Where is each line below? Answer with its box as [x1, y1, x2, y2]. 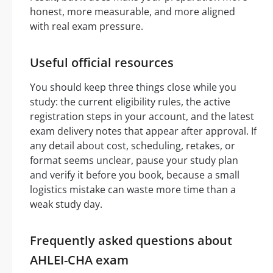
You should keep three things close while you [30, 80, 236, 94]
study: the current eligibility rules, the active [30, 95, 230, 109]
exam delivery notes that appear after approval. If [30, 124, 257, 138]
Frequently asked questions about [30, 232, 232, 249]
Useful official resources [30, 54, 174, 71]
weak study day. [30, 197, 102, 211]
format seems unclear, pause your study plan [30, 154, 238, 168]
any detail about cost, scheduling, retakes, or [30, 139, 235, 153]
